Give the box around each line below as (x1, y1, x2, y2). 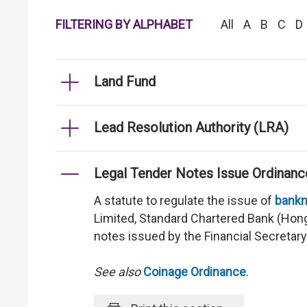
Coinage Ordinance (143, 265, 246, 279)
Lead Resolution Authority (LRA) (94, 119, 288, 136)
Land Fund (94, 73, 156, 90)
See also (94, 265, 140, 279)
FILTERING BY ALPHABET (56, 17, 193, 32)
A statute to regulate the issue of (94, 193, 275, 208)
